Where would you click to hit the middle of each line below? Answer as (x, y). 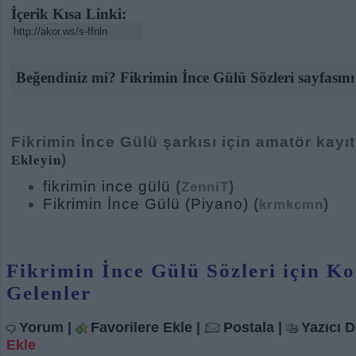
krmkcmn (291, 204)
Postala (249, 327)
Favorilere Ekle (141, 327)
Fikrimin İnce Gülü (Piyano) (146, 204)
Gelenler (49, 293)
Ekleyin (36, 160)
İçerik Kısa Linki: (69, 14)
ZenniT (205, 187)
